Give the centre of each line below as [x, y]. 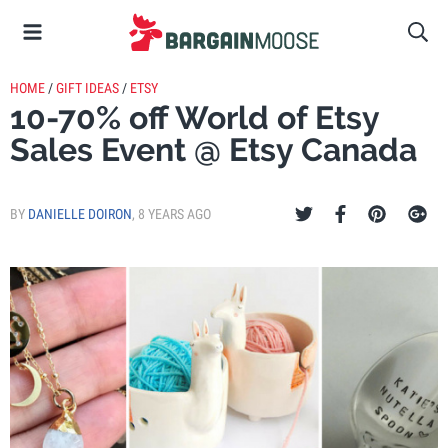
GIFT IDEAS [87, 88]
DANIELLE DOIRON [80, 214]
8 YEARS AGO [174, 214]
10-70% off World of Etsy [194, 117]
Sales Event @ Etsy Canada [213, 149]
